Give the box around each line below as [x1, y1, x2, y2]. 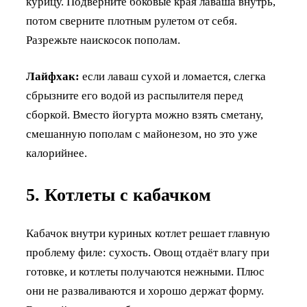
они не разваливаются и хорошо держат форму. [26, 284, 264, 298]
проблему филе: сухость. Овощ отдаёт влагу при [26, 246, 269, 260]
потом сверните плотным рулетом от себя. [26, 14, 237, 27]
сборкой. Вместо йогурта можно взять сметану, [26, 108, 263, 121]
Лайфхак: [26, 69, 79, 83]
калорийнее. [26, 146, 87, 160]
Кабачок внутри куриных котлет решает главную [26, 227, 270, 241]
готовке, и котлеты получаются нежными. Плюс [26, 265, 265, 279]
